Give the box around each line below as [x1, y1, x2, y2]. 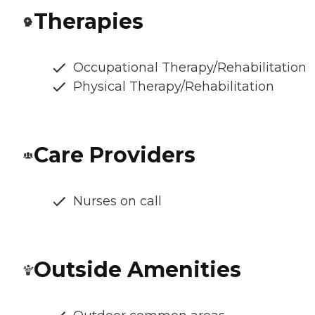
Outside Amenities [34, 257, 241, 283]
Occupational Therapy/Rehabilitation [73, 60, 307, 76]
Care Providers [34, 142, 195, 169]
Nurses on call [73, 193, 162, 210]
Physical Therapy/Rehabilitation [73, 79, 274, 95]
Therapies [34, 8, 143, 35]
